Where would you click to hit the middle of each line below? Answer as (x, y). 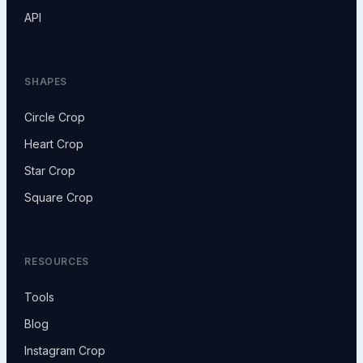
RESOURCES (57, 262)
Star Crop (50, 171)
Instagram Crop (65, 351)
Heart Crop (54, 144)
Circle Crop (55, 117)
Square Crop (59, 198)
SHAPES (46, 82)
